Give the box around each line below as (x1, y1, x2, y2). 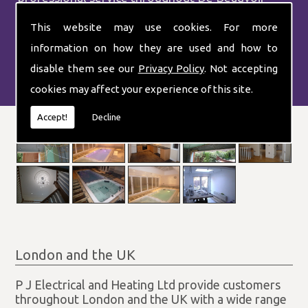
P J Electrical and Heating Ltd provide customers (15, 277, 281, 291)
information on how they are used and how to (30, 41, 278, 54)
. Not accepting (203, 62, 278, 74)
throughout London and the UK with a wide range (15, 291, 287, 306)
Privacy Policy (137, 62, 204, 74)
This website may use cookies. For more (30, 21, 278, 33)
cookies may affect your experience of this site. (30, 82, 254, 95)
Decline (92, 111, 122, 122)
